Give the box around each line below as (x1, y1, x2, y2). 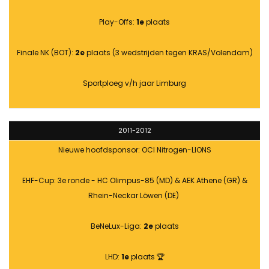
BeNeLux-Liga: (90, 221, 144, 232)
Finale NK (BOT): (16, 47, 75, 58)
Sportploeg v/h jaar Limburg (83, 78, 186, 89)
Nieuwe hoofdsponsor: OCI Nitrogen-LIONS (58, 145, 211, 156)
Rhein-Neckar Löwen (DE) (88, 190, 181, 201)
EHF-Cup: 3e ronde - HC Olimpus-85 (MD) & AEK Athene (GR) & (22, 175, 247, 186)
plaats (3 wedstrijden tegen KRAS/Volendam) (84, 47, 253, 58)
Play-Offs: (99, 17, 136, 28)
